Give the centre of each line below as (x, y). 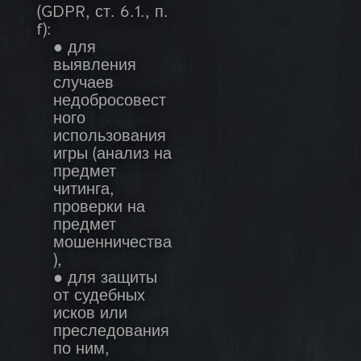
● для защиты (105, 279)
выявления (95, 66)
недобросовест (110, 102)
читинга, (84, 191)
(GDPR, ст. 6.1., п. (103, 13)
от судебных (99, 297)
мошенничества (112, 244)
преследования (111, 332)
